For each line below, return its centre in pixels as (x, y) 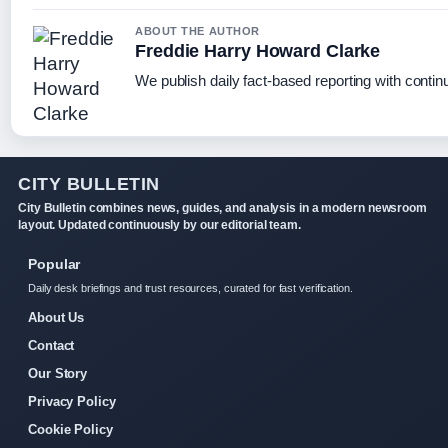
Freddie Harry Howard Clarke (258, 50)
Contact (51, 345)
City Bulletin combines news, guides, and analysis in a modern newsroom (222, 207)
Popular (54, 263)
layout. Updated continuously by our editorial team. (159, 224)
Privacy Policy (72, 401)
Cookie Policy (70, 429)
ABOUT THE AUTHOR (197, 30)
